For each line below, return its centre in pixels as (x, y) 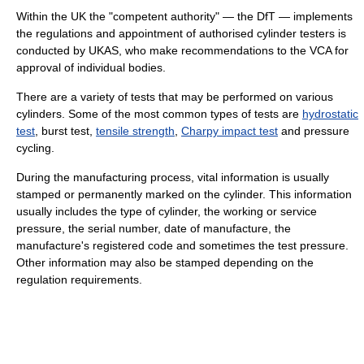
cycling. (35, 148)
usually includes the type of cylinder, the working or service (167, 212)
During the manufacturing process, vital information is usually (173, 178)
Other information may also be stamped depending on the (165, 263)
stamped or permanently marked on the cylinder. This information (184, 195)
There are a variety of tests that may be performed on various (175, 97)
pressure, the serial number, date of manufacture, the (154, 229)
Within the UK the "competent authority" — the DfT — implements (184, 17)
